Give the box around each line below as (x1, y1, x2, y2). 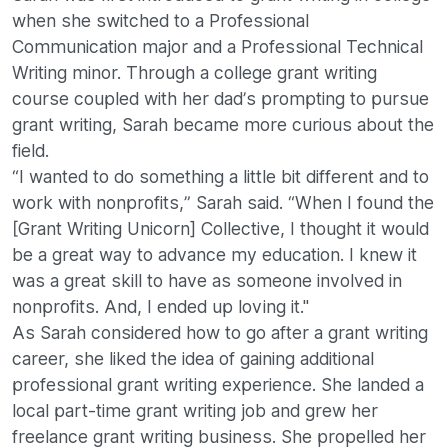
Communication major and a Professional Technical (12, 36, 423, 58)
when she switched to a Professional (12, 10, 309, 32)
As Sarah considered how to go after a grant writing (12, 322, 428, 344)
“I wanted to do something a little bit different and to (12, 166, 429, 188)
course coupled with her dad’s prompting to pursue (12, 88, 429, 110)
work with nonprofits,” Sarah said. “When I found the (12, 192, 434, 214)
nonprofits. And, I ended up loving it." (12, 296, 310, 318)
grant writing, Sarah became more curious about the (12, 114, 434, 136)
